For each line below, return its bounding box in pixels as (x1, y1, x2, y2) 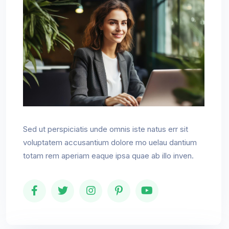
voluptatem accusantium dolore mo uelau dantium (23, 137, 197, 147)
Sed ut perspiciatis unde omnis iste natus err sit (23, 124, 188, 134)
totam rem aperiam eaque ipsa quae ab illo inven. (23, 150, 194, 161)
